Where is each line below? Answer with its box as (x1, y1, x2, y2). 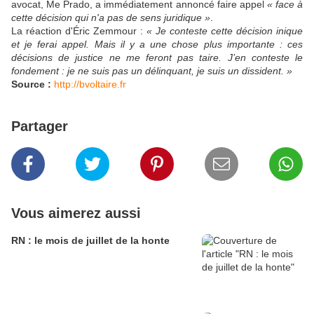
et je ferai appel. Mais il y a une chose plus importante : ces (11, 39, 303, 50)
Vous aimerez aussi (11, 205, 141, 221)
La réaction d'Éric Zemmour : (11, 25, 146, 37)
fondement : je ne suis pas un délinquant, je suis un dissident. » (11, 65, 292, 77)
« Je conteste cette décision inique (146, 25, 303, 37)
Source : (11, 78, 51, 90)
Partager (11, 118, 68, 135)
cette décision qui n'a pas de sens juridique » (11, 12, 210, 24)
